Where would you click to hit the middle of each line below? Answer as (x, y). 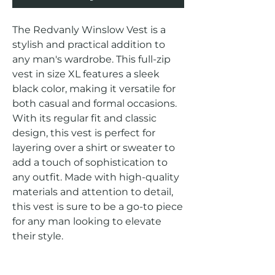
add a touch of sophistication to (90, 162)
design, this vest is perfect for (84, 133)
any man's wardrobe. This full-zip (91, 59)
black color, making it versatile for (94, 88)
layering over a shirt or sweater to (94, 147)
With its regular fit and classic (84, 118)
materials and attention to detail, (93, 192)
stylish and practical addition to (89, 44)
